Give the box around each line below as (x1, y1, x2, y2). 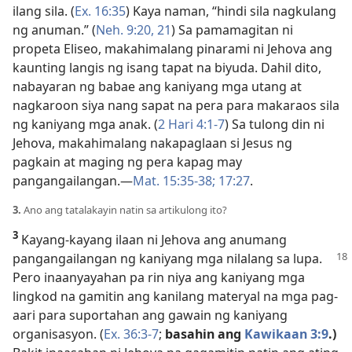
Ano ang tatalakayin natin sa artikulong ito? (21, 203, 227, 217)
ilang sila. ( (13, 2, 75, 20)
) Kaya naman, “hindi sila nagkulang (126, 2, 336, 20)
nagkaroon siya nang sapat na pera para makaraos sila (13, 97, 339, 114)
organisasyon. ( (13, 325, 104, 343)
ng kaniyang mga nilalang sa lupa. (120, 250, 322, 267)
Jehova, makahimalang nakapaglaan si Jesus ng (13, 134, 292, 152)
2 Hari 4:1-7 (158, 115, 225, 133)
